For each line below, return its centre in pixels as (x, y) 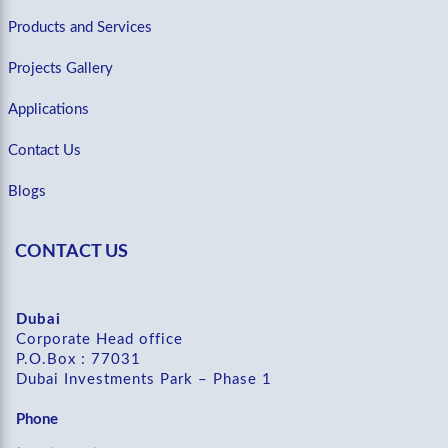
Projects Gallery (60, 69)
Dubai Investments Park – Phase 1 (144, 380)
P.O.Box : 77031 (78, 360)
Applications (48, 110)
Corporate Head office (99, 340)
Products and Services (80, 28)
